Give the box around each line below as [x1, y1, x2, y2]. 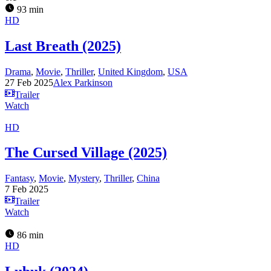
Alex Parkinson [53, 77, 113, 88]
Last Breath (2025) [5, 38, 121, 54]
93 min [15, 4, 44, 15]
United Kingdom [98, 66, 163, 77]
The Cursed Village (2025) [5, 145, 167, 161]
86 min [15, 230, 44, 241]
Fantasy [5, 173, 34, 184]
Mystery [68, 173, 99, 184]
